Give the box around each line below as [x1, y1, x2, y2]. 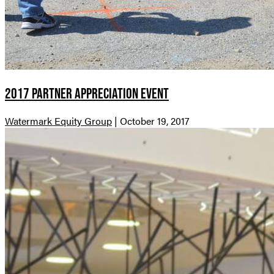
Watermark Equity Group [5, 114, 112, 128]
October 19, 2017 [120, 114, 190, 128]
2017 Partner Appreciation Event [5, 85, 169, 102]
